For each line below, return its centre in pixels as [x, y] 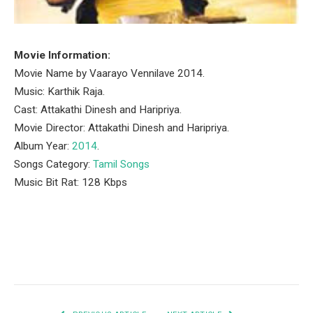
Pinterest [141, 257]
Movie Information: [62, 55]
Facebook [45, 257]
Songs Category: [53, 164]
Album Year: [43, 146]
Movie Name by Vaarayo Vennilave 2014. [109, 73]
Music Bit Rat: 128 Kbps [71, 182]
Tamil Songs [121, 164]
